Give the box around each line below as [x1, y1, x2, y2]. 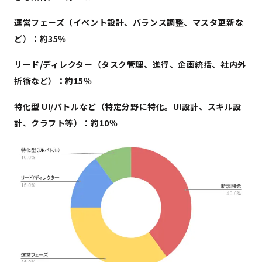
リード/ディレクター [14, 58, 93, 71]
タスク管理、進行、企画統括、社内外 [101, 58, 246, 71]
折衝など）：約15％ [14, 75, 92, 87]
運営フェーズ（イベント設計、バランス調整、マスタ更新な [14, 16, 244, 29]
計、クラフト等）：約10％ [14, 117, 118, 129]
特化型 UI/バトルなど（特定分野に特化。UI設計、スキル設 [14, 101, 242, 113]
